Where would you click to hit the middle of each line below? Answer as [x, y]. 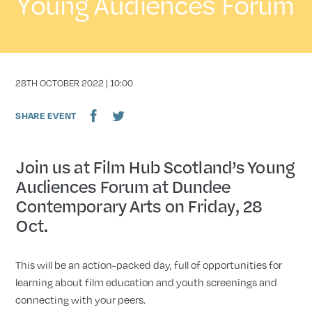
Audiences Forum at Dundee [123, 186]
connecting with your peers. [81, 299]
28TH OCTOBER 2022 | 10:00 [75, 83]
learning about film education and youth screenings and [147, 282]
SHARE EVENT [46, 116]
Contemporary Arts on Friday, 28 [139, 205]
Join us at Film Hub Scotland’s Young [155, 166]
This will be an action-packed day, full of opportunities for [149, 264]
